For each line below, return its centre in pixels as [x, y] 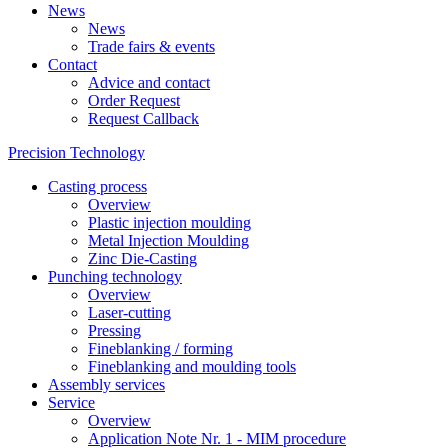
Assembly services [106, 384]
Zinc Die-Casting [142, 258]
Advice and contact [149, 82]
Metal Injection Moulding [168, 240]
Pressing [114, 330]
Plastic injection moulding [169, 222]
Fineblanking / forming [160, 348]
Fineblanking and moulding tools [192, 366]
